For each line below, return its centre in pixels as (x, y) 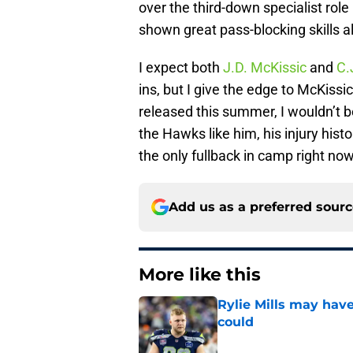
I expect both (181, 67)
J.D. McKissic (265, 67)
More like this (200, 274)
